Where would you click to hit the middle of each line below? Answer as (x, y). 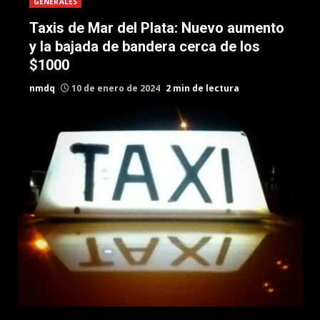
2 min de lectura (202, 88)
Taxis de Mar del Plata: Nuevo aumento (157, 28)
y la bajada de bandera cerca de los (145, 46)
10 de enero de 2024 (116, 88)
